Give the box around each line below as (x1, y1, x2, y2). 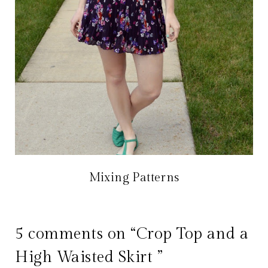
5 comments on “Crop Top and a (15, 225, 249, 243)
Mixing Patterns (89, 170, 179, 185)
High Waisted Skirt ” (15, 248, 163, 267)
